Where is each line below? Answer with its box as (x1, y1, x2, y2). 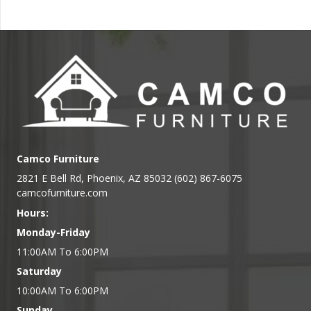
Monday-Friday (17, 225, 90, 239)
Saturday (17, 264, 62, 278)
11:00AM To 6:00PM (17, 244, 108, 258)
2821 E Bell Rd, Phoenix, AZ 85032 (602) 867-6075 (17, 171, 242, 185)
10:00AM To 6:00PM (17, 283, 108, 297)
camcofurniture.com (17, 185, 108, 199)
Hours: (17, 205, 49, 219)
